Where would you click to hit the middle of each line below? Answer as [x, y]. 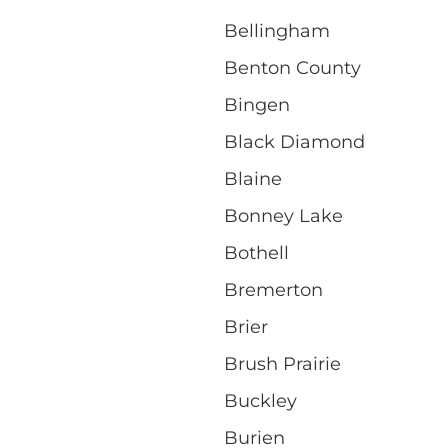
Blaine [253, 178]
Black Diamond [294, 141]
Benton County [292, 67]
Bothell [256, 252]
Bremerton [273, 289]
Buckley [260, 400]
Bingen [257, 104]
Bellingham [277, 30]
